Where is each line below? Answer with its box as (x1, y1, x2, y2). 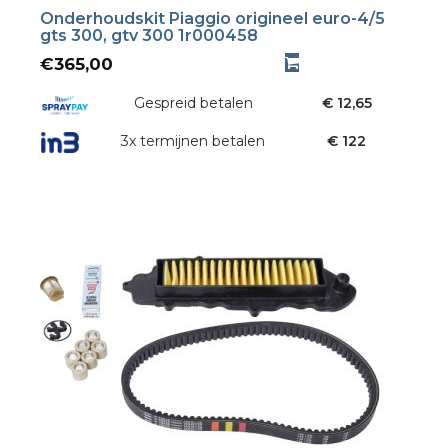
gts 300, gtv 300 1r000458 (40, 25, 258, 45)
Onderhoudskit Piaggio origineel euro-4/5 (40, 8, 385, 28)
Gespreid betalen (133, 93, 253, 112)
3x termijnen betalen (121, 132, 266, 151)
